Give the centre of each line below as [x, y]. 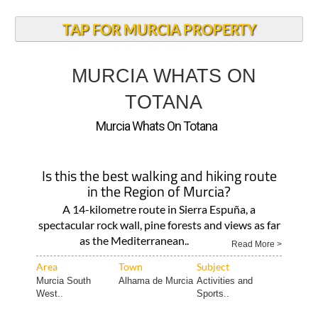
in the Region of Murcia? [159, 191]
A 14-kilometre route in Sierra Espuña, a [159, 209]
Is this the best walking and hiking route [159, 176]
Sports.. [213, 294]
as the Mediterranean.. [134, 240]
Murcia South [63, 281]
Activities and [224, 281]
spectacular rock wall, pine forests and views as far [159, 225]
